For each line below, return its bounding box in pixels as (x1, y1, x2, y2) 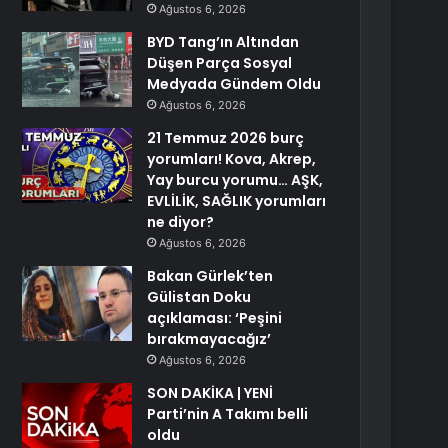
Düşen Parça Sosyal (147, 53, 293, 73)
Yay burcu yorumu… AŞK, (147, 170, 324, 190)
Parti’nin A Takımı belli (147, 404, 309, 424)
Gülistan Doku (147, 287, 252, 307)
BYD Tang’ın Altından (147, 32, 300, 52)
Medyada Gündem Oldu (147, 74, 322, 94)
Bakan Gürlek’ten (147, 266, 274, 286)
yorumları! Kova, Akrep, (147, 149, 317, 169)
